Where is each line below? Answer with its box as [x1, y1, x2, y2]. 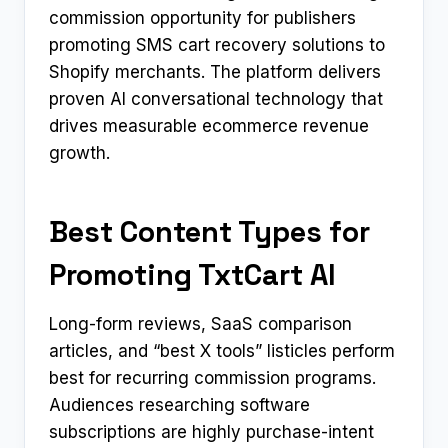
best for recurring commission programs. [49, 367, 376, 388]
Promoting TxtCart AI [49, 256, 336, 294]
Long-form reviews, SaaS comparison [49, 313, 352, 334]
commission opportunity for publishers [49, 7, 356, 28]
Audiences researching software [49, 394, 310, 415]
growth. [49, 142, 110, 163]
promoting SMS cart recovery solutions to [49, 34, 385, 55]
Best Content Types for [49, 213, 370, 251]
